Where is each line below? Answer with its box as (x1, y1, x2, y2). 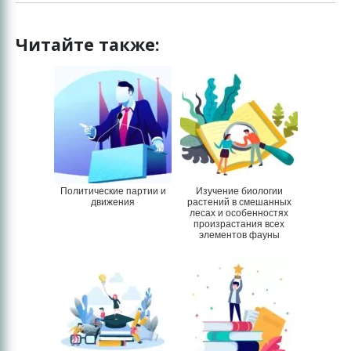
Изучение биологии (195, 185, 283, 197)
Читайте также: (16, 32, 160, 56)
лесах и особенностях (190, 207, 288, 219)
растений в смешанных (186, 196, 291, 208)
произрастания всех (194, 218, 284, 230)
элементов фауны (198, 229, 280, 241)
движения (91, 196, 135, 208)
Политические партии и (60, 185, 166, 197)
